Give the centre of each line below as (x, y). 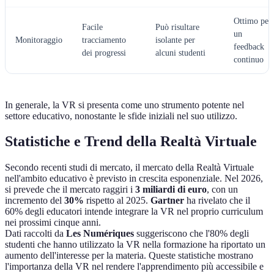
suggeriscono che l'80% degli (191, 234)
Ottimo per (253, 21)
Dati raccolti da (35, 234)
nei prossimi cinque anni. (53, 223)
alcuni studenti (180, 53)
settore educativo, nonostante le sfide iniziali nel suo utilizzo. (121, 116)
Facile (92, 27)
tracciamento (104, 40)
